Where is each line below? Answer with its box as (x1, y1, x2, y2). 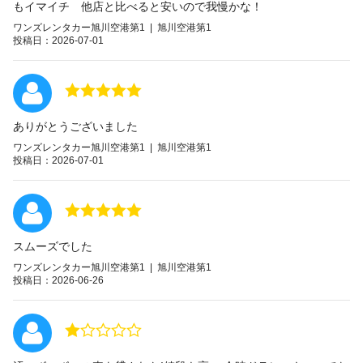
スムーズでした (13, 239, 92, 253)
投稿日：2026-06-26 (13, 274, 104, 286)
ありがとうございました (13, 119, 138, 133)
